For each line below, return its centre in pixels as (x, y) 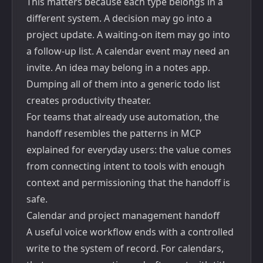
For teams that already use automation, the (123, 117)
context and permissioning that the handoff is (128, 183)
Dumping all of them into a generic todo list (123, 84)
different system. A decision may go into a (119, 18)
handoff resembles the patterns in (104, 133)
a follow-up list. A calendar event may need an (128, 51)
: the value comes (193, 150)
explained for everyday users (90, 150)
